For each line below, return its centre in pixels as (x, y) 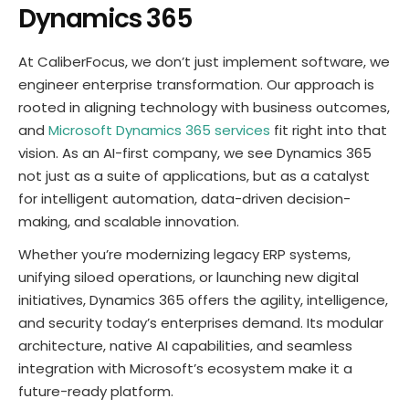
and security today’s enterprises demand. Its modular (201, 323)
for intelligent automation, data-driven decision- (184, 198)
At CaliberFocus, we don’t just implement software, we (204, 61)
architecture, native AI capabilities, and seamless (185, 346)
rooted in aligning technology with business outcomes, (204, 107)
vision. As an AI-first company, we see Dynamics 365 (195, 152)
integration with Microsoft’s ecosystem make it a (185, 369)
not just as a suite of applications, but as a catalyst (194, 175)
